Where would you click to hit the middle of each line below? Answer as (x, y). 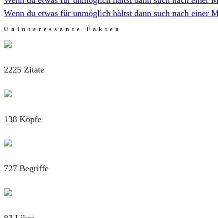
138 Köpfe (23, 119)
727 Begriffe (26, 169)
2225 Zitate (24, 69)
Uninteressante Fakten (63, 29)
